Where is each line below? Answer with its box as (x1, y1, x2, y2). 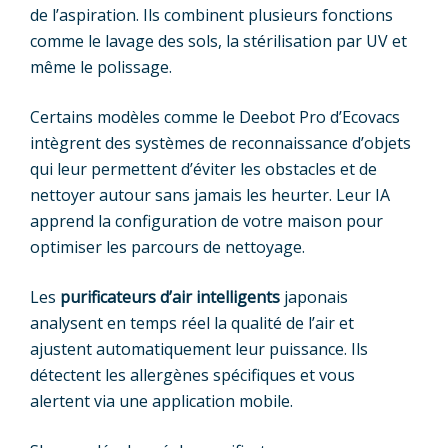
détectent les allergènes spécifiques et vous (30, 364, 355, 387)
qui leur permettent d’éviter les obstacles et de (30, 158, 377, 181)
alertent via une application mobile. (30, 390, 293, 413)
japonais (284, 286, 348, 309)
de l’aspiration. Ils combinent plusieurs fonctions (30, 4, 393, 27)
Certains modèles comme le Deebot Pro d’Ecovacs (30, 106, 400, 129)
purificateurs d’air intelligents (56, 286, 284, 309)
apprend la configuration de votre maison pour (30, 210, 383, 233)
